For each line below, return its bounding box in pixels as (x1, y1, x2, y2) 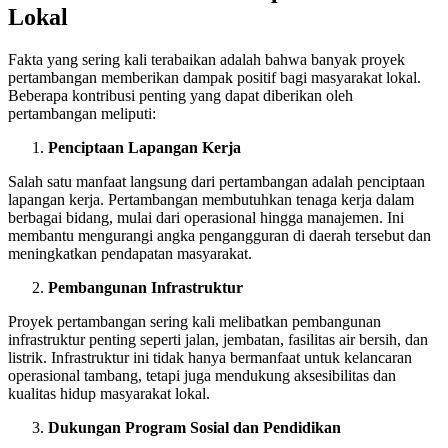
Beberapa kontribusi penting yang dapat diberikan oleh (8, 86, 353, 104)
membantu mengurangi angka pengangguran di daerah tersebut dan (8, 226, 431, 244)
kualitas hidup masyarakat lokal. (8, 384, 210, 402)
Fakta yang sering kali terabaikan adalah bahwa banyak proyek (8, 50, 405, 68)
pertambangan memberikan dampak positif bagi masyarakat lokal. (8, 68, 421, 86)
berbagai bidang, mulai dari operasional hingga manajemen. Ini (8, 208, 404, 226)
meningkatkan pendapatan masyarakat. (8, 244, 252, 262)
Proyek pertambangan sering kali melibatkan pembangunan (8, 312, 381, 330)
